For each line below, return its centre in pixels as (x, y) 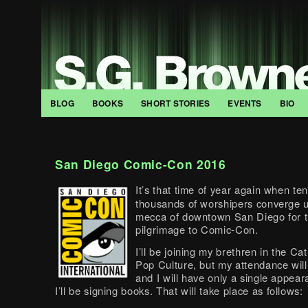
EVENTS (245, 103)
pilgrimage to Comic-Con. (197, 230)
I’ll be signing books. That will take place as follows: (179, 291)
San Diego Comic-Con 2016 (141, 164)
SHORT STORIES (176, 103)
